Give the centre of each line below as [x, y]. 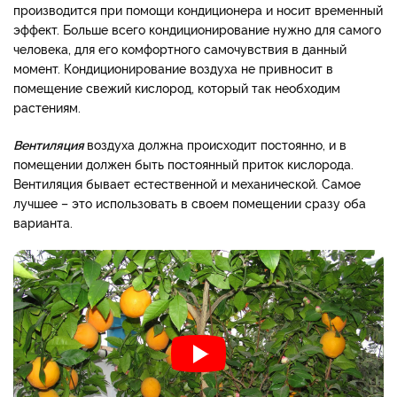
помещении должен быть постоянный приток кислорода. [183, 163]
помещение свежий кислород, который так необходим [177, 87]
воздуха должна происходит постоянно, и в [217, 144]
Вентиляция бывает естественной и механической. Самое [187, 183]
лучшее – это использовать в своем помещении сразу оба [190, 202]
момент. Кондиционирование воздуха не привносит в [173, 67]
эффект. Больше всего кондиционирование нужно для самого [197, 28]
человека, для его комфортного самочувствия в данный [180, 48]
